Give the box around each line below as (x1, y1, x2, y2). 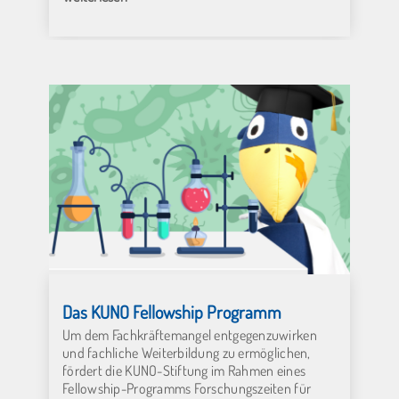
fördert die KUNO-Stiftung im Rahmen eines (62, 361, 306, 379)
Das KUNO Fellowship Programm (62, 299, 281, 323)
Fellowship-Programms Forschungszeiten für (62, 379, 312, 397)
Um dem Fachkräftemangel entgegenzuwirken (62, 325, 317, 344)
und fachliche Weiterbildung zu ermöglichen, (62, 343, 311, 362)
